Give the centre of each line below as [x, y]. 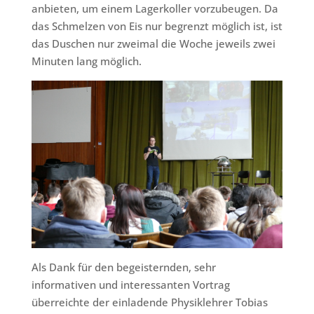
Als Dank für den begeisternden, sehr [123, 267]
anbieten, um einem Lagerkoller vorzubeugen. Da [155, 8]
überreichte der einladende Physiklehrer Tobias [149, 302]
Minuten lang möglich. [86, 61]
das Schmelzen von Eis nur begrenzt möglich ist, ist [157, 26]
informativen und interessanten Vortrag [130, 284]
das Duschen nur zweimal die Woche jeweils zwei [153, 43]
